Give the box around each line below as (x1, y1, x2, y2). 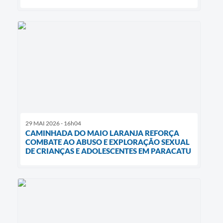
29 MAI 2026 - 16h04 (25, 119, 81, 127)
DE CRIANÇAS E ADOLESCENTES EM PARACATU (25, 146, 191, 155)
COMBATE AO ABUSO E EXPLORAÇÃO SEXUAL (25, 137, 190, 146)
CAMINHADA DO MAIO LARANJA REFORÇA (25, 128, 179, 137)
